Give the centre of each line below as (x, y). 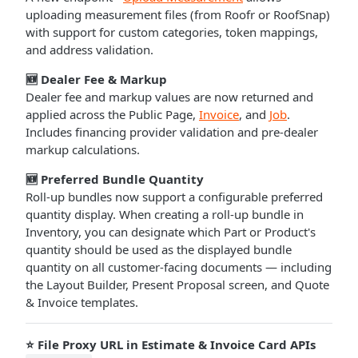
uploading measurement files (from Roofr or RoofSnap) (178, 14)
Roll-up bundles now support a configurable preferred (174, 197)
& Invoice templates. (82, 302)
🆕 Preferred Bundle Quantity (115, 179)
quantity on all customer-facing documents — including (179, 267)
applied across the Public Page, (112, 114)
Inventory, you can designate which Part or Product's (171, 232)
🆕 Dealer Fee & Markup (96, 79)
